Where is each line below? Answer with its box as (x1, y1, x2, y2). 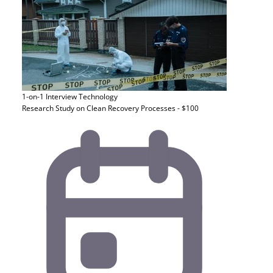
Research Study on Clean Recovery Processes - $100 (22, 103, 199, 113)
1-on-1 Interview (22, 91, 77, 102)
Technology (79, 91, 118, 102)
